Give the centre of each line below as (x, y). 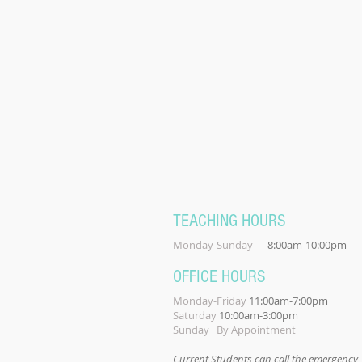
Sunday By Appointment (236, 330)
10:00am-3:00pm (259, 315)
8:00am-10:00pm (300, 245)
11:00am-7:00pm (287, 301)
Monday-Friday (210, 301)
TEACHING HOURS (229, 221)
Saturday (196, 315)
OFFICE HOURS (219, 277)
